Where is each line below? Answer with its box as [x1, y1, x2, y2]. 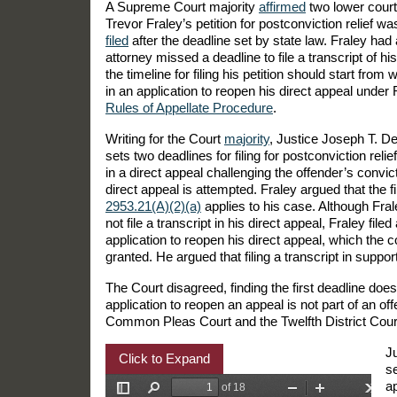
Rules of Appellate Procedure [105, 99, 273, 115]
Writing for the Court [105, 130, 224, 146]
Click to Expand [119, 351, 210, 367]
